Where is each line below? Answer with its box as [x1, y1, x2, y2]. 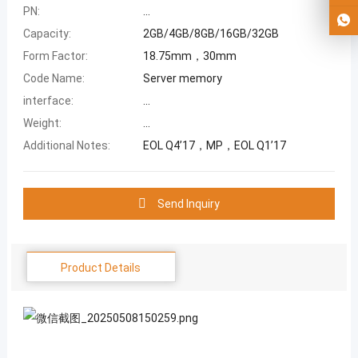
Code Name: [22, 71, 85, 85]
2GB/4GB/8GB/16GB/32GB [142, 26, 279, 40]
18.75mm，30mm [142, 49, 237, 62]
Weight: [22, 116, 62, 129]
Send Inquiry [157, 197, 220, 210]
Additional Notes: [22, 138, 110, 152]
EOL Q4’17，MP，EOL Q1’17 [142, 138, 286, 152]
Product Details [61, 261, 141, 274]
